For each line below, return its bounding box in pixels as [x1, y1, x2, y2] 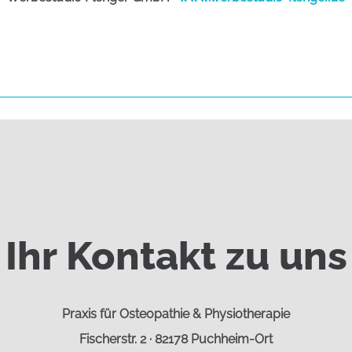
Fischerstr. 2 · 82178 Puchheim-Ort [79, 332, 273, 347]
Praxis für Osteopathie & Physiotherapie [61, 306, 290, 322]
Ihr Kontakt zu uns [5, 233, 347, 280]
